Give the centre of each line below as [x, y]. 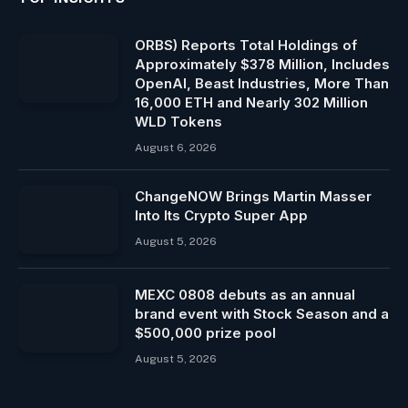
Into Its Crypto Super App [221, 216]
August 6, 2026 [176, 148]
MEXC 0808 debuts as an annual [245, 295]
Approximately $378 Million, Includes [262, 65]
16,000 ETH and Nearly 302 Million [251, 103]
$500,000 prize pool [205, 333]
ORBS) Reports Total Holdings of [246, 46]
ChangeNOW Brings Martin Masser [253, 197]
